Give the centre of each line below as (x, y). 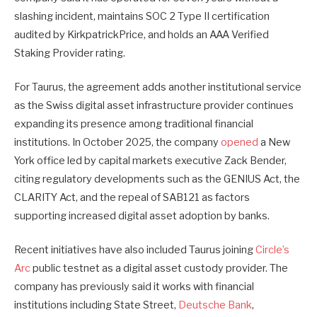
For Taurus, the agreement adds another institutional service (158, 87)
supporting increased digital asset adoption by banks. (142, 216)
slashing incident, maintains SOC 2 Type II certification (142, 16)
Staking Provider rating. (70, 53)
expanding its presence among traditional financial (134, 124)
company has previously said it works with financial (134, 287)
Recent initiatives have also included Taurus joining (135, 250)
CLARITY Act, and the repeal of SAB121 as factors (132, 198)
